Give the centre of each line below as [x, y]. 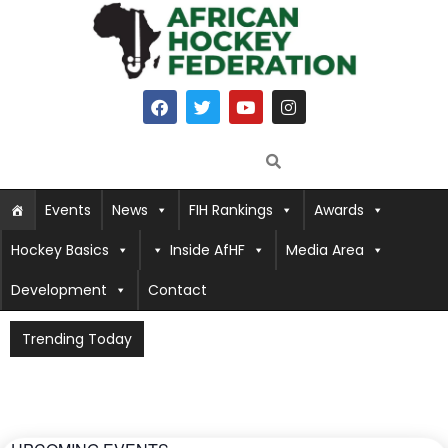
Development [59, 290]
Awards [339, 210]
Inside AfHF [207, 250]
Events [68, 210]
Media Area [325, 250]
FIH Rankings [231, 210]
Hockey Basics [60, 250]
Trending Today [77, 339]
